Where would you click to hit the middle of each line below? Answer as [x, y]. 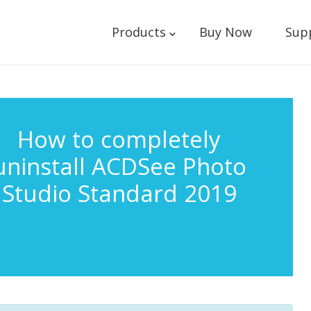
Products [138, 32]
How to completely [119, 139]
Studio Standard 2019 [119, 193]
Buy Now [225, 32]
